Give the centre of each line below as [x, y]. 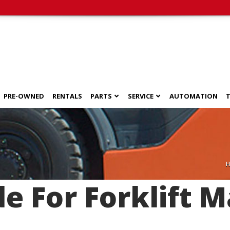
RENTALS [67, 96]
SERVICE [141, 96]
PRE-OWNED [24, 96]
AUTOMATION [194, 96]
